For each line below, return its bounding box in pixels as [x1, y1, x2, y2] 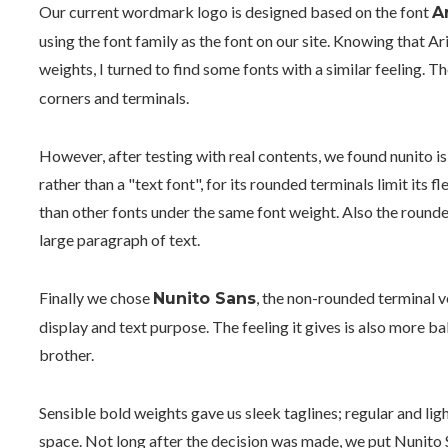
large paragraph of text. [38, 230, 203, 250]
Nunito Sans [152, 289, 256, 309]
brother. [38, 345, 97, 365]
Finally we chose [38, 288, 153, 308]
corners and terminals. [38, 88, 192, 108]
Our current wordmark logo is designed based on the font [38, 2, 432, 22]
